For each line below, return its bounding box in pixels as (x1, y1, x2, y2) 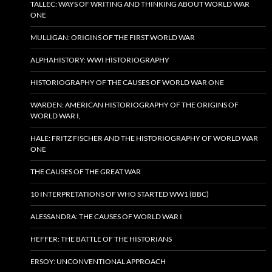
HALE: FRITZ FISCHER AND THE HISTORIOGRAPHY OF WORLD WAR (30, 134, 258, 143)
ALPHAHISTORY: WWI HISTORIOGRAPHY (30, 55, 169, 65)
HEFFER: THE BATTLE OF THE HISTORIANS (30, 234, 172, 244)
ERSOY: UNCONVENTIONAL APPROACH (30, 257, 166, 267)
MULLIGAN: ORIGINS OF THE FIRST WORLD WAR (30, 33, 195, 42)
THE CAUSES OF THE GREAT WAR (30, 167, 141, 177)
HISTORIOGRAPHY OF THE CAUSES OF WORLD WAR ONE (30, 78, 224, 87)
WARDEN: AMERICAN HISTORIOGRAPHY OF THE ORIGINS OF (30, 100, 239, 110)
